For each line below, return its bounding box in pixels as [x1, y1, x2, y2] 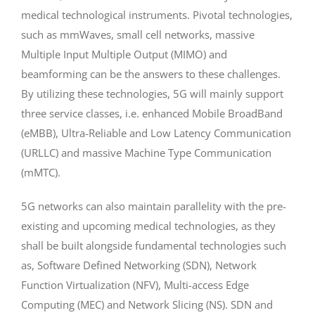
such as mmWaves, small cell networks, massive [20, 27, 255, 41]
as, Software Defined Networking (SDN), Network [20, 257, 257, 272]
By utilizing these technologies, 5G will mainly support [20, 86, 283, 101]
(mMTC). [20, 165, 60, 179]
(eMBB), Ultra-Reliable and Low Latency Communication [20, 125, 291, 140]
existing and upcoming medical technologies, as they [20, 218, 276, 233]
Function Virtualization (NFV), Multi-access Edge [20, 277, 249, 292]
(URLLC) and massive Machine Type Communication [20, 145, 271, 160]
